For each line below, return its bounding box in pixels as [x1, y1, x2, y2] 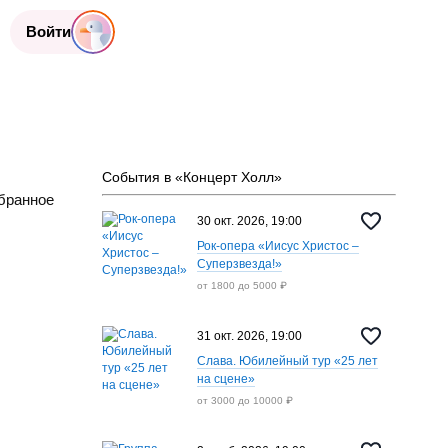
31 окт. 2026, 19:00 [196, 328, 302, 343]
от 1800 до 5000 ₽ [196, 280, 287, 291]
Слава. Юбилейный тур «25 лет [196, 354, 378, 368]
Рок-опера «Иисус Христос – [196, 239, 359, 253]
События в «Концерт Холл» [101, 169, 282, 185]
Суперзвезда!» [196, 257, 282, 271]
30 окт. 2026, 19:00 [196, 213, 302, 228]
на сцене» [196, 372, 255, 386]
